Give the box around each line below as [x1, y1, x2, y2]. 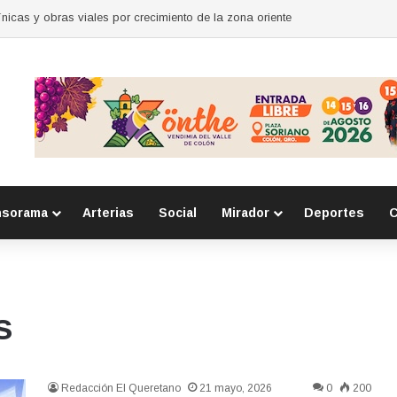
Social [159, 206, 197, 221]
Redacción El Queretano [61, 382, 181, 395]
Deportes [304, 206, 364, 221]
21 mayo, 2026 [199, 382, 272, 395]
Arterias [82, 206, 134, 221]
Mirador [222, 206, 269, 221]
